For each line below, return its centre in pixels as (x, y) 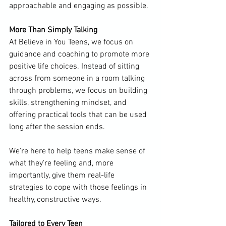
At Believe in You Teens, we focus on (72, 42)
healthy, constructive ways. (55, 200)
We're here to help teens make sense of (78, 151)
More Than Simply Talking (53, 30)
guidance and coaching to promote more (80, 54)
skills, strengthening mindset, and (69, 103)
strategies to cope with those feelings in (79, 188)
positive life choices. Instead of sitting (75, 67)
